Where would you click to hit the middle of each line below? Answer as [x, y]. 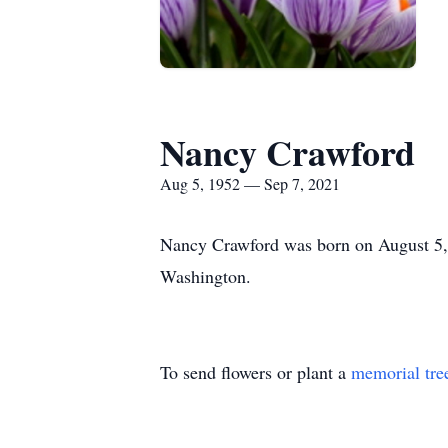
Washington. [205, 276]
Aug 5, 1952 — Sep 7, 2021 [250, 183]
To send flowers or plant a [255, 372]
